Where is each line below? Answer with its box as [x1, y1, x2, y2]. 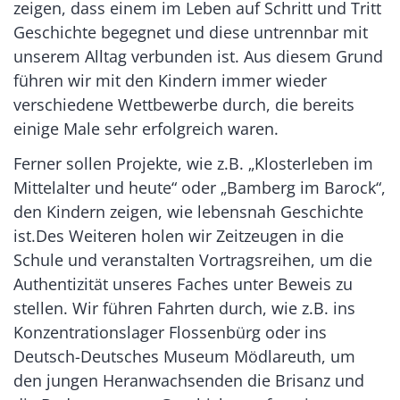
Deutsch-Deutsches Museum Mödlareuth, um [13, 345, 355, 367]
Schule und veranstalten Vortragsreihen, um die [13, 248, 372, 271]
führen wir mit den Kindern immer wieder [13, 69, 327, 91]
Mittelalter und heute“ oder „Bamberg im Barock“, [13, 176, 386, 198]
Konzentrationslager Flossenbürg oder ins [13, 321, 327, 343]
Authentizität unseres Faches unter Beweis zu [13, 272, 353, 295]
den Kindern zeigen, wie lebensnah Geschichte [13, 200, 363, 222]
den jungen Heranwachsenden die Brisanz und [13, 369, 364, 391]
